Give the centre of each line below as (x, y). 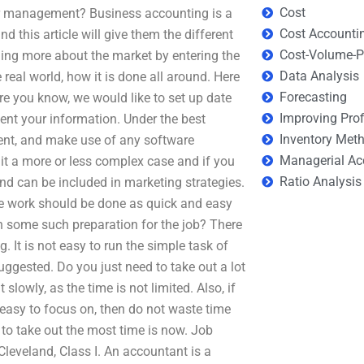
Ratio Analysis (321, 182)
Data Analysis (320, 76)
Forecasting (314, 97)
